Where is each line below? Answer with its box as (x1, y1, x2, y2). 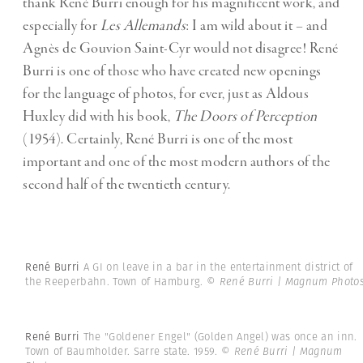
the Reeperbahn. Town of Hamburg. (25, 273, 207, 289)
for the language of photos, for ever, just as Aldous (23, 83, 309, 104)
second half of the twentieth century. (23, 174, 231, 194)
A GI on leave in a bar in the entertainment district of (83, 258, 353, 275)
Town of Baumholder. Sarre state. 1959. (25, 344, 221, 360)
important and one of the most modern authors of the (23, 152, 331, 172)
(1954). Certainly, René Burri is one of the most (23, 129, 293, 149)
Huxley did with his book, (23, 106, 173, 126)
